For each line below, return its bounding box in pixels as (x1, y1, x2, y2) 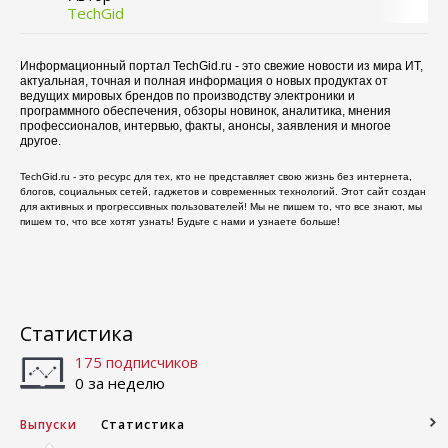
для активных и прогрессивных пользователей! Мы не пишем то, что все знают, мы (20, 201, 422, 212)
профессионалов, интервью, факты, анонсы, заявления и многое (20, 119, 391, 133)
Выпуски (20, 416, 77, 433)
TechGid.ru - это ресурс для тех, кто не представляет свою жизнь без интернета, (20, 171, 412, 182)
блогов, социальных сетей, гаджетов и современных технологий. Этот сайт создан (20, 186, 426, 197)
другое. (20, 134, 61, 148)
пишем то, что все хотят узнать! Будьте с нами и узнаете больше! (20, 216, 340, 227)
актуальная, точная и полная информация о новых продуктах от (20, 74, 388, 88)
